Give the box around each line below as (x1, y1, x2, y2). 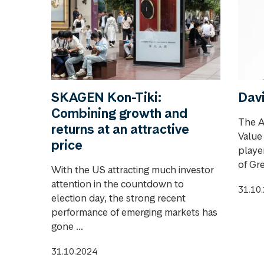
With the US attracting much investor (51, 163, 214, 177)
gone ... (51, 220, 83, 233)
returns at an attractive (51, 121, 189, 138)
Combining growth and (51, 105, 187, 122)
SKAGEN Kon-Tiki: (51, 89, 161, 106)
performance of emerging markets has (51, 206, 217, 219)
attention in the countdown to (51, 177, 184, 191)
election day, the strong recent (51, 192, 186, 205)
